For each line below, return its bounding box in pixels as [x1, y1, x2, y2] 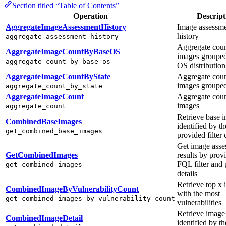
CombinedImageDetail [6, 213, 83, 222]
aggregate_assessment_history [6, 32, 119, 40]
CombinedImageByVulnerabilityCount [6, 184, 139, 193]
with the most [177, 189, 220, 198]
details [177, 168, 197, 178]
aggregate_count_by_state [6, 82, 102, 90]
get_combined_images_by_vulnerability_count [6, 194, 175, 202]
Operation [73, 11, 108, 20]
